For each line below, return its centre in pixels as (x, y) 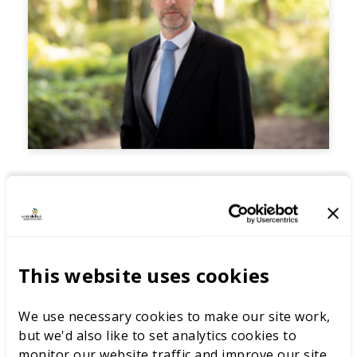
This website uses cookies (144, 275)
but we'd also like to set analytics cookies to (157, 335)
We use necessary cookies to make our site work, (175, 316)
